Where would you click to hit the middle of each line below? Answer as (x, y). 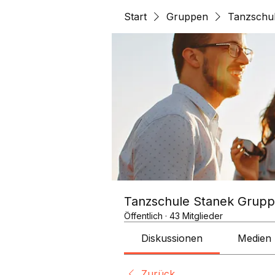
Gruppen (187, 17)
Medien (254, 238)
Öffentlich (143, 216)
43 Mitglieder (196, 216)
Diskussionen (172, 238)
